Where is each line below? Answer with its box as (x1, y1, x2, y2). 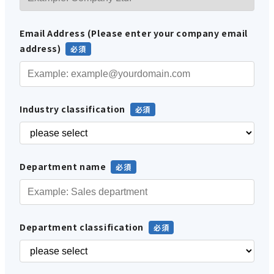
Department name (20, 160, 106, 172)
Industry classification (20, 102, 125, 115)
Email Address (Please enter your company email (20, 26, 248, 39)
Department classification (20, 220, 144, 233)
